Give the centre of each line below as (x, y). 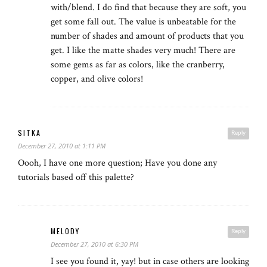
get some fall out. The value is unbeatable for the (143, 22)
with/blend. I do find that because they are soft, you (148, 8)
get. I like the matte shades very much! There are (143, 51)
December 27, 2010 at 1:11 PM (62, 146)
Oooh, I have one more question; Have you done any (117, 163)
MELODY (65, 231)
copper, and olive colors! (97, 79)
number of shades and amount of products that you (147, 36)
